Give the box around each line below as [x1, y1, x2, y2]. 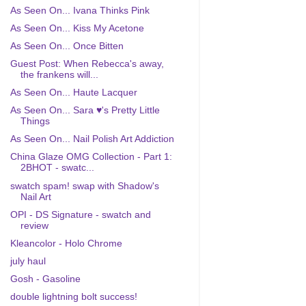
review [20, 220, 48, 231]
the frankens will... [20, 69, 98, 80]
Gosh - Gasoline [10, 274, 81, 284]
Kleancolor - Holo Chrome [10, 238, 122, 249]
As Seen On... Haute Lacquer [10, 87, 137, 98]
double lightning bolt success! [10, 292, 137, 303]
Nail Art [20, 191, 51, 202]
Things [20, 116, 50, 127]
